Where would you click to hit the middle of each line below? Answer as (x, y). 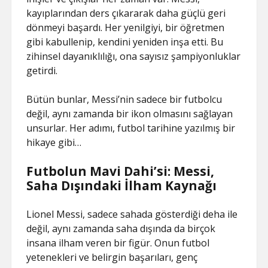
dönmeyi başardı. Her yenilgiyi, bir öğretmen (126, 28)
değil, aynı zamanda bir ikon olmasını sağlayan (130, 114)
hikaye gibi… (54, 142)
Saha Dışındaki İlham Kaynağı (122, 185)
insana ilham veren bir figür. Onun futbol (118, 243)
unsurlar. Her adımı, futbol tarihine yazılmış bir (131, 128)
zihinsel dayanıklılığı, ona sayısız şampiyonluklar (134, 56)
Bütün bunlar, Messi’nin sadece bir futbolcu (124, 99)
